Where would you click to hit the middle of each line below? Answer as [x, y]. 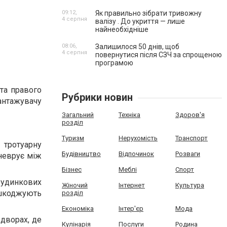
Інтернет [131, 185]
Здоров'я [190, 115]
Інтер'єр [131, 209]
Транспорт [191, 138]
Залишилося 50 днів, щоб [137, 47]
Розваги [187, 154]
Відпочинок [136, 154]
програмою [114, 63]
